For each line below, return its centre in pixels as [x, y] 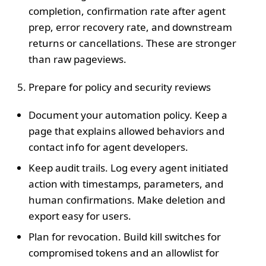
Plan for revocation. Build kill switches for [125, 236]
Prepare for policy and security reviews [120, 87]
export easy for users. [80, 216]
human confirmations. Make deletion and [127, 199]
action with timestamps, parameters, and [126, 183]
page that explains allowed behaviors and [126, 131]
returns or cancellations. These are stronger [132, 43]
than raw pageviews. [77, 59]
